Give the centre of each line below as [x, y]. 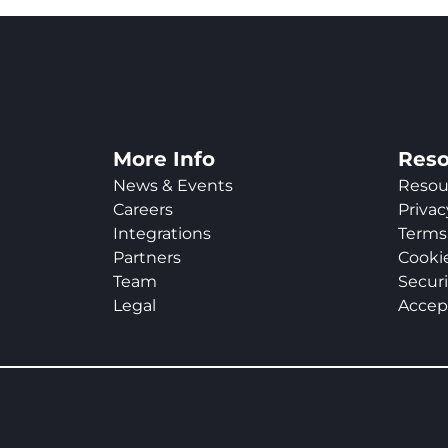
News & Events [173, 186]
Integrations [162, 234]
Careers [143, 210]
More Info [164, 159]
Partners [147, 258]
